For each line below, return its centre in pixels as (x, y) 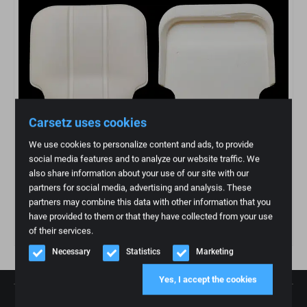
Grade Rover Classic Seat (69, 211)
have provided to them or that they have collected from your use (151, 217)
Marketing (215, 252)
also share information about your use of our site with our (139, 173)
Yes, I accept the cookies (208, 280)
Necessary (72, 252)
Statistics (144, 252)
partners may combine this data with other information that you (150, 202)
